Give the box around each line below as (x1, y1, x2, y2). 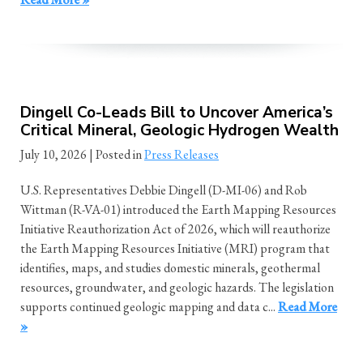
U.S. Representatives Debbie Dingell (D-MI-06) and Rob (20, 181, 307, 199)
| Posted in (89, 146, 144, 164)
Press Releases (144, 146, 219, 164)
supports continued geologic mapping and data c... (20, 298, 278, 316)
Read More (278, 298, 337, 316)
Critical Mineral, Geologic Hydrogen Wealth (20, 120, 339, 142)
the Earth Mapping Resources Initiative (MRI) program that (20, 240, 330, 258)
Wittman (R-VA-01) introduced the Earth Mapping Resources (20, 201, 336, 219)
